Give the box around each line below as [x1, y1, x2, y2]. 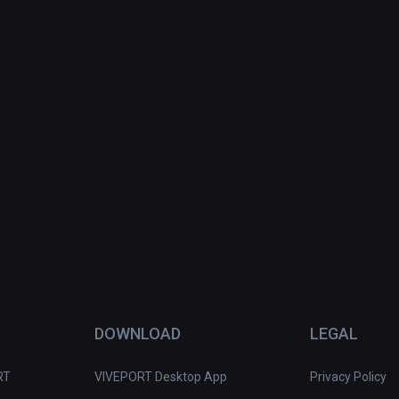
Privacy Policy [309, 370, 387, 385]
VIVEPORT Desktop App [94, 370, 227, 385]
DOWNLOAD [94, 324, 181, 344]
